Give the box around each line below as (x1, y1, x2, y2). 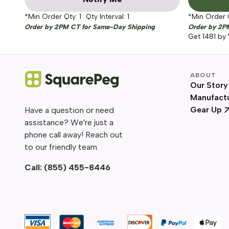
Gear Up (190, 105, 222, 114)
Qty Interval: (86, 12, 127, 21)
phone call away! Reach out (25, 129, 123, 140)
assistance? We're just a (25, 117, 113, 127)
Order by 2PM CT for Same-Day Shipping (25, 23, 155, 31)
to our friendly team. (25, 142, 99, 152)
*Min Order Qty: (25, 12, 79, 21)
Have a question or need (25, 105, 114, 115)
